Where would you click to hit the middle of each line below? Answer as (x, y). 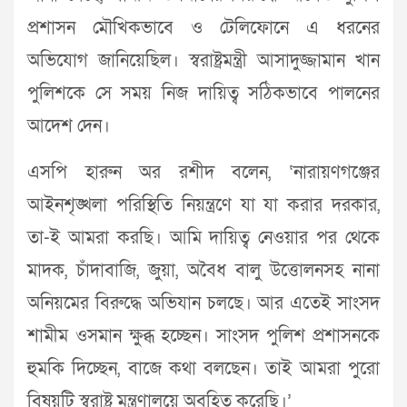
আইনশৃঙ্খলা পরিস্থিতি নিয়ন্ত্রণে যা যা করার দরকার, (203, 206)
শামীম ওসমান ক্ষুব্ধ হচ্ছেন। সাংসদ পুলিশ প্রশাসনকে (203, 337)
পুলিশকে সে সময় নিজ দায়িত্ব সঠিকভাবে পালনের (203, 94)
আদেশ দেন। (69, 127)
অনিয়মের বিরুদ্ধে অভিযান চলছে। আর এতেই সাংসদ (203, 304)
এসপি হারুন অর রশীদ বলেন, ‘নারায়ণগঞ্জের (203, 173)
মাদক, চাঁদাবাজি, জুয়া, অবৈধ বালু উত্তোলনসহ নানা (203, 271)
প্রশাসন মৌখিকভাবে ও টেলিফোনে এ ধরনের (203, 29)
